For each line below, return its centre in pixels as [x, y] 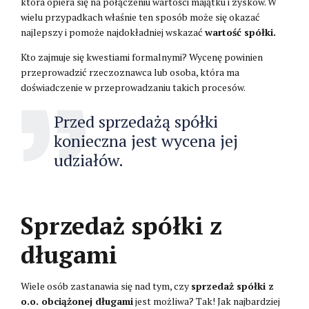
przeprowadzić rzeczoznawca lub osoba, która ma [130, 72]
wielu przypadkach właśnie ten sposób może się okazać [140, 17]
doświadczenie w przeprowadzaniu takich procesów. [133, 87]
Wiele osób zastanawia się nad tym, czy [106, 286]
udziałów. [89, 160]
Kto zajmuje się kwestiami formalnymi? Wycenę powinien [142, 57]
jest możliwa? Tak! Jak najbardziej [207, 301]
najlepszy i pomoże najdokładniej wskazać [113, 32]
